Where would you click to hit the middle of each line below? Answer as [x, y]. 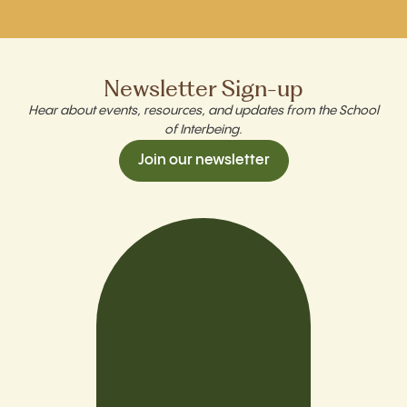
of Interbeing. [203, 130]
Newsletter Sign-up [203, 88]
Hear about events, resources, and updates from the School [203, 111]
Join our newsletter [203, 160]
